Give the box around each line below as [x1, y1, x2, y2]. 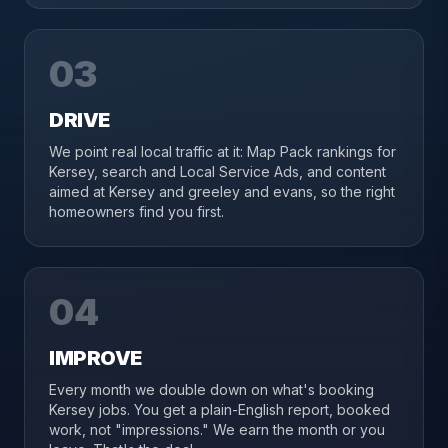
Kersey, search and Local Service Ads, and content [49, 163, 386, 180]
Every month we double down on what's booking [49, 381, 374, 398]
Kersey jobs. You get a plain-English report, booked [49, 401, 390, 418]
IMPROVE [49, 346, 142, 370]
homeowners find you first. [49, 203, 224, 220]
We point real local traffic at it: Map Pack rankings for [49, 143, 396, 160]
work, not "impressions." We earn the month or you [49, 421, 385, 438]
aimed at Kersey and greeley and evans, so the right [49, 183, 395, 200]
